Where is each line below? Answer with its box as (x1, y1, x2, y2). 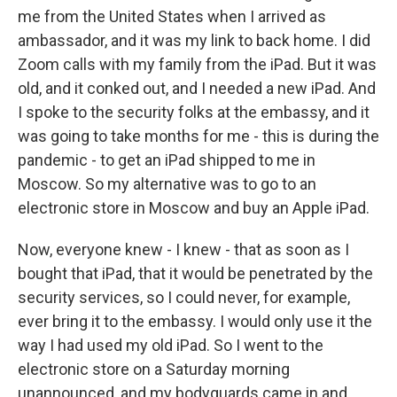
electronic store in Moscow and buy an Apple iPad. (18, 198, 370, 217)
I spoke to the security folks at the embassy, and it (18, 103, 370, 121)
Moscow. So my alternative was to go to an (18, 175, 316, 193)
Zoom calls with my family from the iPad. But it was (18, 55, 377, 74)
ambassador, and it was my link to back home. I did (18, 31, 370, 50)
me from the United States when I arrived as (18, 7, 326, 26)
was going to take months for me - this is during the (18, 127, 379, 145)
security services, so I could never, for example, (18, 288, 350, 307)
